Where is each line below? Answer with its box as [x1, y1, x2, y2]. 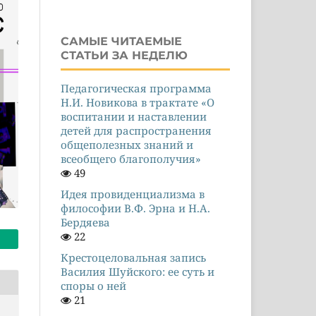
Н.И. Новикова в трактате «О [61, 95, 214, 109]
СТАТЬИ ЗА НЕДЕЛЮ [61, 48, 188, 62]
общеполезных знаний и [61, 137, 193, 152]
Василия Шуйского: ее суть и [61, 264, 214, 279]
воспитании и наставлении [61, 109, 207, 123]
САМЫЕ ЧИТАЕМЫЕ [61, 34, 182, 48]
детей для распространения [61, 123, 212, 138]
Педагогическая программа [61, 80, 212, 95]
